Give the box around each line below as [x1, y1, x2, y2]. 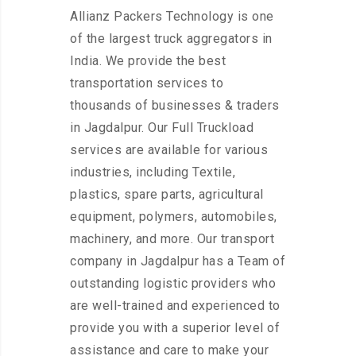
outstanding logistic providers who [70, 276, 276, 292]
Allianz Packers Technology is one [70, 9, 274, 25]
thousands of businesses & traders [70, 98, 280, 114]
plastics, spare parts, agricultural [70, 187, 264, 203]
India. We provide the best [70, 53, 226, 69]
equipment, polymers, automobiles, [70, 209, 277, 225]
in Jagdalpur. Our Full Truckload [70, 120, 253, 136]
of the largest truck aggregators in [70, 31, 273, 47]
